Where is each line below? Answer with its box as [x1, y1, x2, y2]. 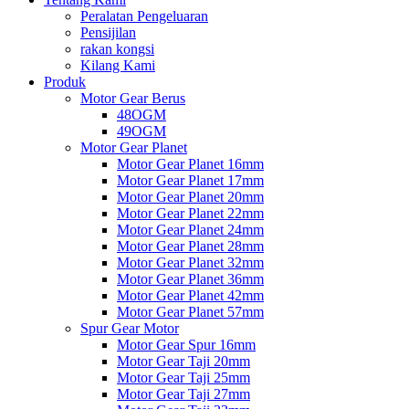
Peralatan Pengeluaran [80, 8, 208, 24]
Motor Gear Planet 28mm [117, 238, 264, 254]
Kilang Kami [80, 58, 155, 73]
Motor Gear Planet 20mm [117, 189, 264, 204]
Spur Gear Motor [80, 320, 179, 336]
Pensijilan [80, 25, 136, 40]
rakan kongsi [80, 41, 154, 57]
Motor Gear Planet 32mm [117, 255, 264, 270]
